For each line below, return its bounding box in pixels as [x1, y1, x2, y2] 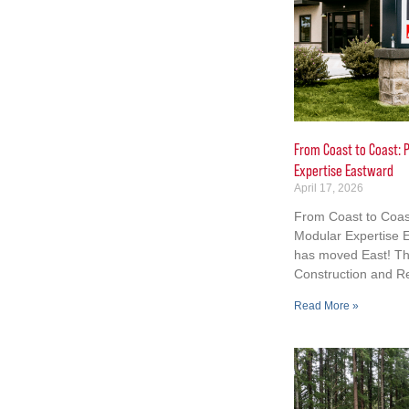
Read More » [293, 299, 359, 312]
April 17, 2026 [293, 181, 363, 194]
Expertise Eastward [293, 161, 393, 180]
